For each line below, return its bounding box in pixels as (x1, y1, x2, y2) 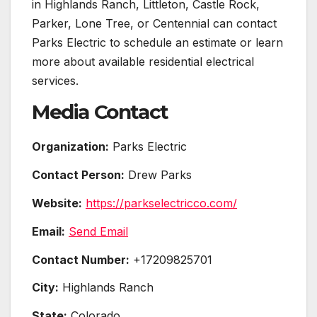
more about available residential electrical (32, 54, 254, 69)
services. (32, 73, 79, 88)
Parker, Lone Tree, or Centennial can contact (32, 16, 277, 30)
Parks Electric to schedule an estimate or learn (32, 35, 283, 50)
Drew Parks (125, 168, 192, 183)
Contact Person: (32, 168, 125, 183)
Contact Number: (32, 252, 129, 267)
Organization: (32, 139, 109, 154)
